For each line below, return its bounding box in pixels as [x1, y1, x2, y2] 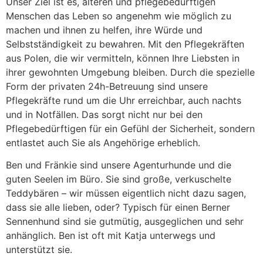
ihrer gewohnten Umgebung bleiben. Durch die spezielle [6, 66, 255, 79]
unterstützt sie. [6, 244, 72, 256]
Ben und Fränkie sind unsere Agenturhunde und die [6, 159, 231, 171]
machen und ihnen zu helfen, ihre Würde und [6, 24, 203, 36]
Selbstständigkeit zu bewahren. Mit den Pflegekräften [6, 38, 244, 50]
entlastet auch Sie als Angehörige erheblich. [6, 137, 200, 149]
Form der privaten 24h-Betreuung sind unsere [6, 80, 208, 93]
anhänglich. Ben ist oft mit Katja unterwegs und [6, 230, 215, 242]
